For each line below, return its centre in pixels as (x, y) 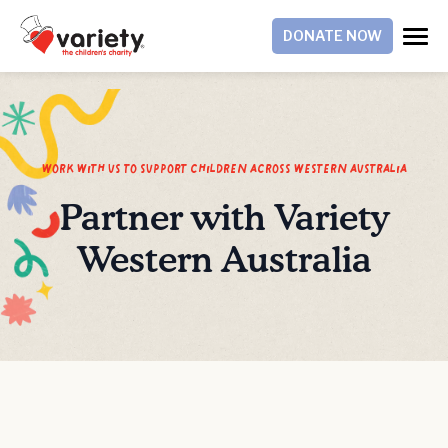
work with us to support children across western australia (224, 168)
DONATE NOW (332, 36)
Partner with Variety (224, 219)
